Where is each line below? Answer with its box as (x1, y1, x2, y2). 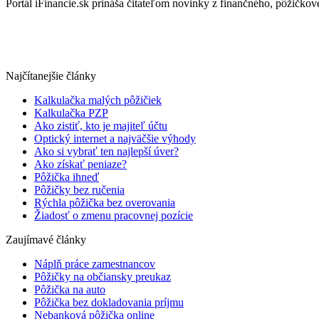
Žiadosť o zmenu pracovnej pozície (34, 209, 193, 222)
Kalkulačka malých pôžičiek (34, 94, 162, 107)
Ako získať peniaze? (34, 158, 127, 171)
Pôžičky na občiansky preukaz (34, 271, 171, 283)
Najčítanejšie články (6, 70, 96, 83)
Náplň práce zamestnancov (34, 258, 155, 271)
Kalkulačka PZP (34, 107, 108, 120)
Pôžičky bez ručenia (34, 184, 125, 197)
